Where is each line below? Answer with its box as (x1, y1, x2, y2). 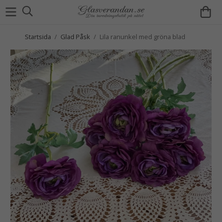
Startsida (25, 32, 51, 41)
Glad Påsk (60, 32, 90, 41)
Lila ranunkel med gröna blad (100, 32, 185, 41)
